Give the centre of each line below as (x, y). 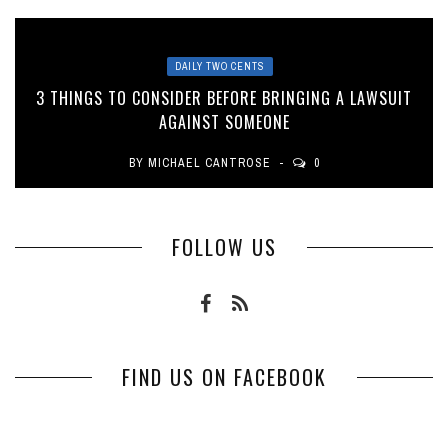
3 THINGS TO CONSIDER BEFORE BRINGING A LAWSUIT (224, 98)
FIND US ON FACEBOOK (224, 377)
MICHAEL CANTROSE (209, 163)
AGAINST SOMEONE (224, 122)
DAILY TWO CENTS (220, 67)
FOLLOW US (224, 247)
